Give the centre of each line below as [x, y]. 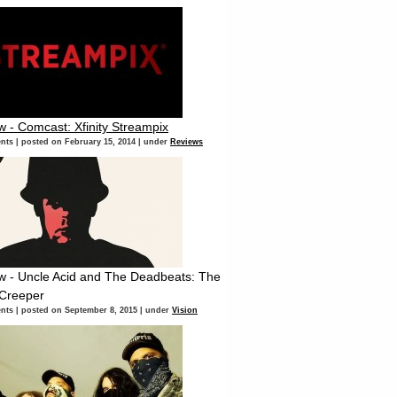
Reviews [187, 142]
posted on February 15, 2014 [78, 142]
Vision [185, 311]
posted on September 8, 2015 [79, 311]
